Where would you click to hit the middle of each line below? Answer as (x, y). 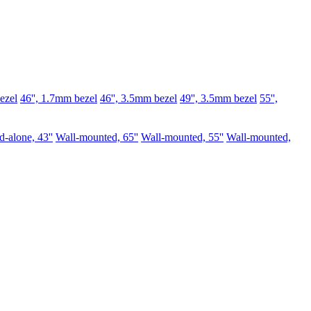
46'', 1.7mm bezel (59, 98)
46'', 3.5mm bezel (138, 98)
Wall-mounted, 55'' (182, 137)
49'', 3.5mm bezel (218, 98)
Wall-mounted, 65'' (97, 137)
